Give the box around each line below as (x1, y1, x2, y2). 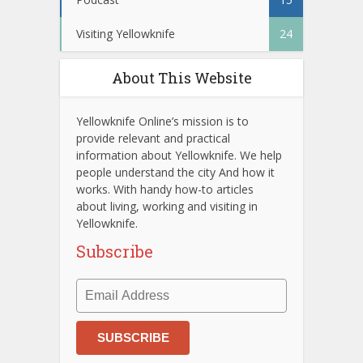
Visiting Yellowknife (76, 26, 175, 41)
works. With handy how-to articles (76, 181, 254, 197)
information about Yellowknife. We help (76, 147, 282, 163)
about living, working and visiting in (76, 199, 258, 214)
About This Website (111, 68, 252, 88)
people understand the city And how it (76, 164, 275, 180)
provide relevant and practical (76, 130, 230, 146)
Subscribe (76, 241, 153, 262)
